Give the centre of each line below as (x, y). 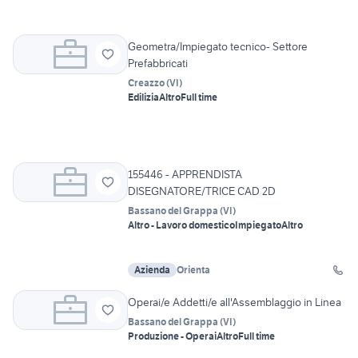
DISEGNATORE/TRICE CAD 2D (202, 191)
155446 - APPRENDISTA (185, 175)
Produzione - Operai (172, 336)
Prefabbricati (158, 64)
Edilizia (143, 97)
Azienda (152, 270)
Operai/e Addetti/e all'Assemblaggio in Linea (235, 302)
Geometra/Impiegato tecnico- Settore (218, 47)
